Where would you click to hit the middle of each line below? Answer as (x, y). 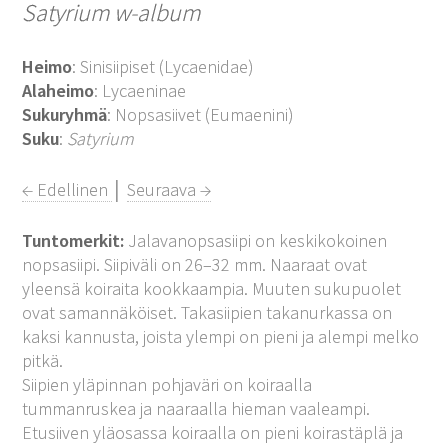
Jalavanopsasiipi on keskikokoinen (258, 240)
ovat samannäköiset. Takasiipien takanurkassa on (207, 312)
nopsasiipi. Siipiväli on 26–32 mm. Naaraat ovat (195, 264)
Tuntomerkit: (75, 240)
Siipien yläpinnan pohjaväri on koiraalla (167, 384)
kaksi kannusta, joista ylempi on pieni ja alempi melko (221, 336)
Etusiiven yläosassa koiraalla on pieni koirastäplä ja (213, 432)
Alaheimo (58, 90)
